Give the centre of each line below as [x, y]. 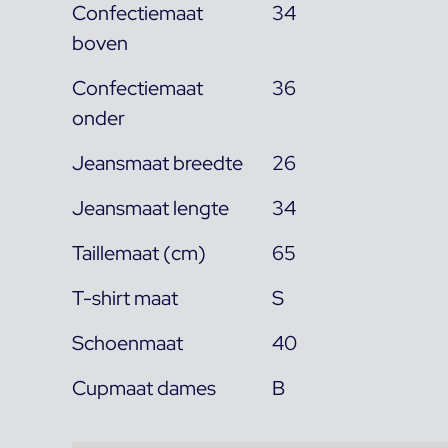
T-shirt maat [125, 297]
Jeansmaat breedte [157, 162]
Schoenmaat [127, 342]
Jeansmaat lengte [150, 207]
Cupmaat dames [144, 387]
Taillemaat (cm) [139, 252]
